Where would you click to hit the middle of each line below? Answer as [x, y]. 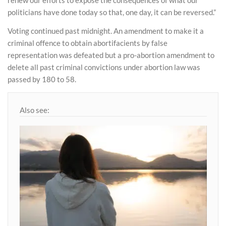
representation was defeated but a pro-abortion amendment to [111, 55]
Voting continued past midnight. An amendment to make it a [106, 31]
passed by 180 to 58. [42, 79]
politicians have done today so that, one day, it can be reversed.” [112, 12]
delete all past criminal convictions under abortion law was [104, 67]
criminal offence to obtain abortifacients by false [88, 43]
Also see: [34, 110]
